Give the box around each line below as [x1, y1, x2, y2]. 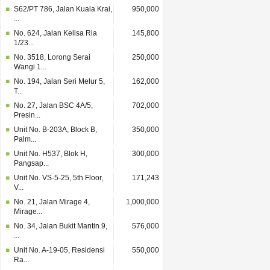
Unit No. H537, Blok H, [14, 149, 87, 158]
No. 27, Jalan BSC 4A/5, [14, 101, 93, 110]
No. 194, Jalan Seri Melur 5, [14, 77, 105, 86]
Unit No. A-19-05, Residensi [14, 246, 105, 254]
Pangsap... [14, 159, 49, 168]
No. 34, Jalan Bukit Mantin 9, [14, 222, 107, 230]
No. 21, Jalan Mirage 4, [14, 198, 90, 206]
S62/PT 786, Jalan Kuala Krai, [14, 5, 112, 13]
